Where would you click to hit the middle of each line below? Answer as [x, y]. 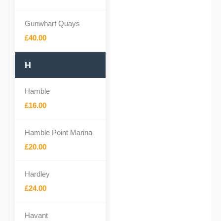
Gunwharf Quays [52, 23]
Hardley [37, 174]
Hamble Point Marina [58, 132]
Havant [36, 215]
